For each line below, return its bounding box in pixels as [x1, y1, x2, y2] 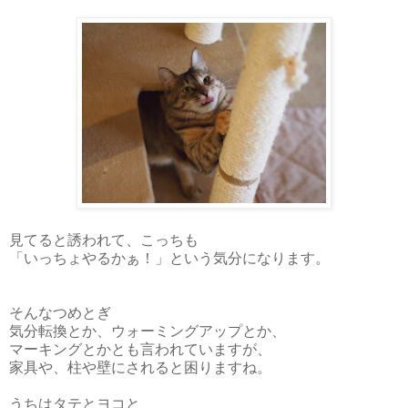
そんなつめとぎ [9, 301, 111, 321]
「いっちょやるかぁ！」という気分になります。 [9, 247, 330, 267]
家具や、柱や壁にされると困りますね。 [9, 356, 271, 376]
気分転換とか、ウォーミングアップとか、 [9, 320, 286, 340]
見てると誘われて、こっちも [9, 229, 199, 249]
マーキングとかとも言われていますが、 [9, 338, 271, 358]
